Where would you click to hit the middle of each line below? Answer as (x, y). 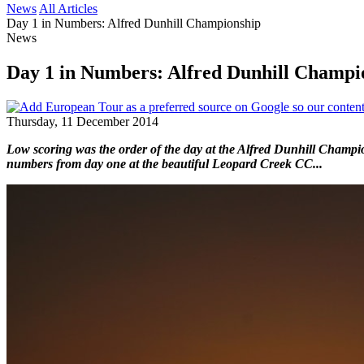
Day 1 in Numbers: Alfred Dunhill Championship (134, 23)
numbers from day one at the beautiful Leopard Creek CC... (165, 163)
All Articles (68, 9)
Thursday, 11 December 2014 (82, 121)
